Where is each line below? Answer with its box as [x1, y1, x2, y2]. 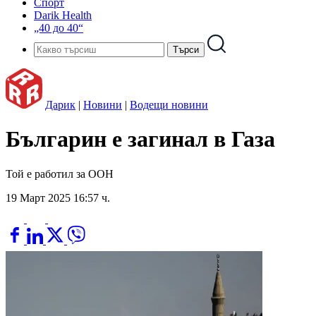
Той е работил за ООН [6, 167, 114, 180]
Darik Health [34, 9, 92, 21]
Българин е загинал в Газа [6, 126, 275, 152]
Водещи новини [130, 99, 208, 111]
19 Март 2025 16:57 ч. [6, 191, 110, 204]
